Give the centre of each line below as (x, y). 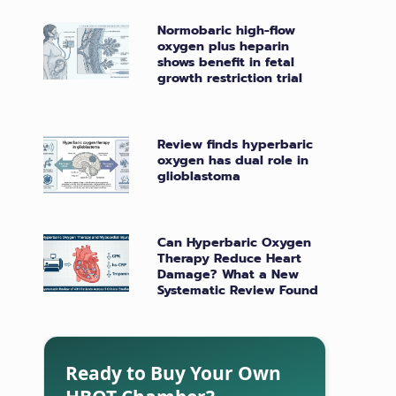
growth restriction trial (230, 78)
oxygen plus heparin (224, 46)
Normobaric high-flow (227, 30)
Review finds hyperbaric (236, 144)
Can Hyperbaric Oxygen (235, 242)
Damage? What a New (228, 274)
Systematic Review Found (238, 290)
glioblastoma (199, 176)
